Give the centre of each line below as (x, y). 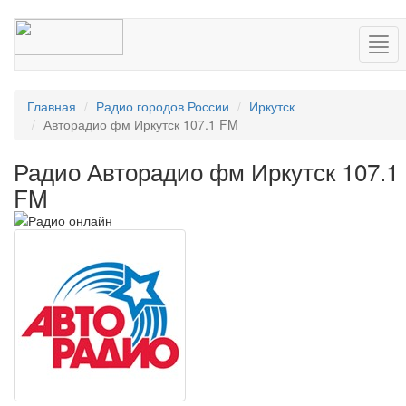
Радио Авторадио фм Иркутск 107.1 (206, 171)
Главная (52, 106)
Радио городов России (163, 106)
